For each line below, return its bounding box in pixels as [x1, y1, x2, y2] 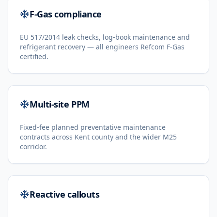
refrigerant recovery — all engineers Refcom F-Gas [20, 42, 185, 51]
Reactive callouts [30, 188, 100, 200]
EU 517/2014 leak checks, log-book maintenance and [20, 32, 190, 42]
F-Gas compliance [30, 8, 102, 20]
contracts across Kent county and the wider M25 [20, 132, 177, 141]
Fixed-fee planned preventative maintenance [20, 123, 166, 132]
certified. [20, 52, 48, 61]
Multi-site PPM [30, 98, 90, 110]
